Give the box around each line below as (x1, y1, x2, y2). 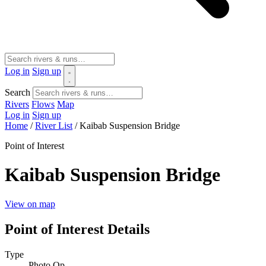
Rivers (5, 99, 29, 109)
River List (35, 121, 72, 131)
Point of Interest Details (5, 221, 150, 237)
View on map (5, 198, 55, 209)
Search (5, 87, 30, 97)
